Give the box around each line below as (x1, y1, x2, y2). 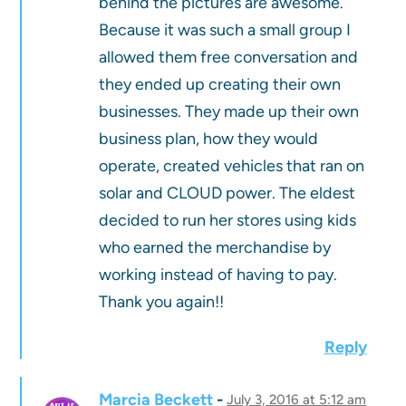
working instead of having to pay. (99, 265, 338, 285)
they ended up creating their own (99, 74, 342, 95)
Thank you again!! (99, 292, 225, 313)
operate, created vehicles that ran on (99, 156, 365, 177)
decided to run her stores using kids (99, 210, 357, 231)
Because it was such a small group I (99, 20, 352, 41)
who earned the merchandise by (99, 237, 332, 258)
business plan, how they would (99, 129, 319, 150)
